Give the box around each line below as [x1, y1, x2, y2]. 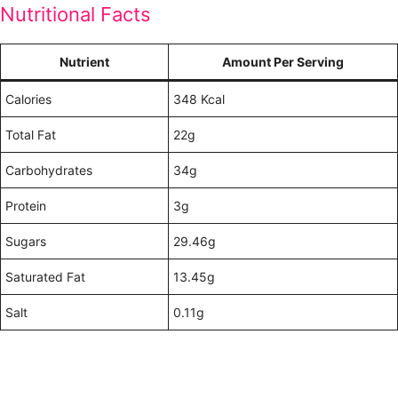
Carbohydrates [5, 163, 92, 178]
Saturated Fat [5, 269, 85, 284]
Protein [5, 198, 46, 213]
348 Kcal [173, 92, 225, 107]
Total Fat [5, 127, 56, 142]
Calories [5, 92, 52, 107]
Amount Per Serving [222, 54, 344, 69]
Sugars [5, 234, 46, 249]
